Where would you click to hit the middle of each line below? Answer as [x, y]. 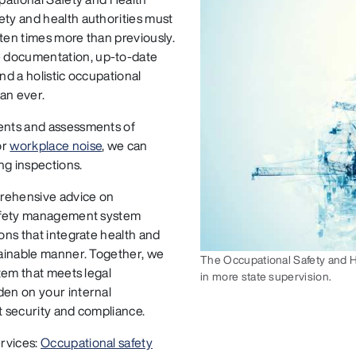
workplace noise [56, 145]
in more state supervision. [266, 277]
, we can [125, 145]
